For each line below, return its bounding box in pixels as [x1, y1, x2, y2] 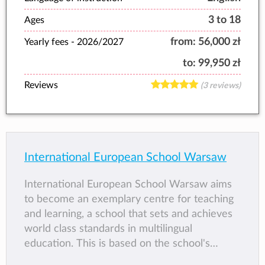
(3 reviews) [201, 81, 241, 90]
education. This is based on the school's [24, 238, 210, 248]
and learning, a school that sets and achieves [24, 209, 232, 219]
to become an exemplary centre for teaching [24, 194, 234, 204]
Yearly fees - [24, 37, 77, 47]
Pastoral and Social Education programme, [24, 253, 222, 263]
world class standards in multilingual [24, 224, 192, 234]
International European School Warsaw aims [24, 179, 232, 189]
